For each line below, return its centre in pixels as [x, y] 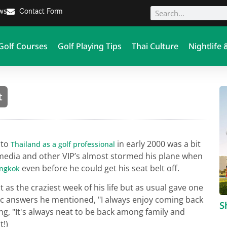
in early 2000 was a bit [158, 144]
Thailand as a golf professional [63, 144]
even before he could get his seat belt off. [100, 168]
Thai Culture [155, 46]
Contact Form [41, 11]
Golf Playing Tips [89, 46]
